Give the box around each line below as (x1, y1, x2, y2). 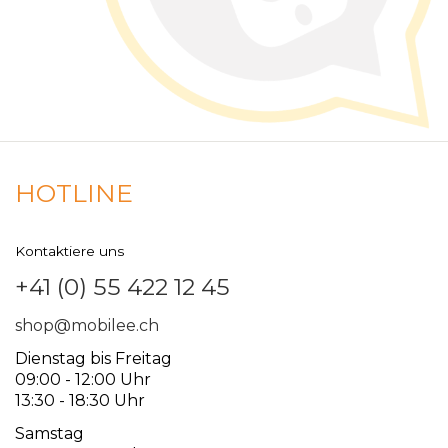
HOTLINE (15, 178, 133, 209)
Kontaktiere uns (15, 243, 124, 260)
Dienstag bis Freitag (15, 349, 172, 369)
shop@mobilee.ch (15, 316, 159, 336)
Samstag (15, 424, 84, 444)
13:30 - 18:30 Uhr (15, 391, 145, 411)
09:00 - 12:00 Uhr (15, 370, 151, 390)
